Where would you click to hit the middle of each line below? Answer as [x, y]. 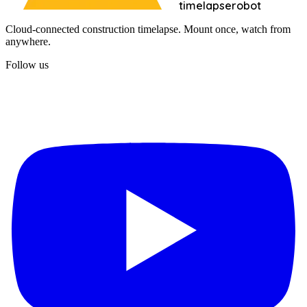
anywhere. [28, 41]
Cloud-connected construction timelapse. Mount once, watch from [148, 29]
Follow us [27, 64]
